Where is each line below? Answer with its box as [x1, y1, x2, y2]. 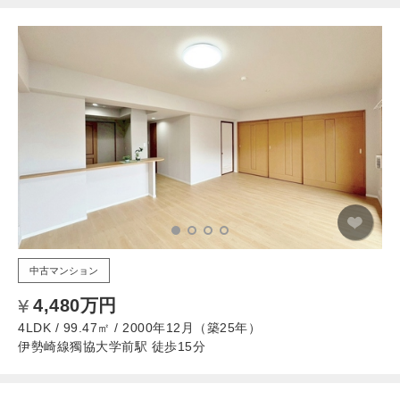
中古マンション [29, 264, 98, 276]
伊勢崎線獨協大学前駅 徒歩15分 [18, 338, 205, 354]
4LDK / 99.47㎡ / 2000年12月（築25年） [18, 320, 261, 335]
